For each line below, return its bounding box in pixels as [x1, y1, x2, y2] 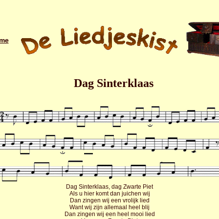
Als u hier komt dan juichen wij [69, 190, 150, 197]
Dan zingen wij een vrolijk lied [69, 197, 150, 204]
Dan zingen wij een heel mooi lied [64, 211, 155, 218]
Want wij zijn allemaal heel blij [69, 204, 150, 211]
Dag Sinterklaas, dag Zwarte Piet [66, 183, 153, 190]
